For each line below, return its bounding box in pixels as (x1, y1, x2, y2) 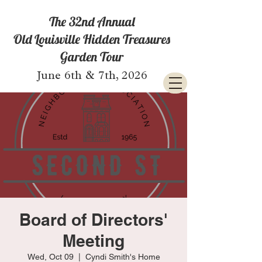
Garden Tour (60, 49, 123, 65)
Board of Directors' (19, 210, 168, 229)
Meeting (63, 231, 125, 250)
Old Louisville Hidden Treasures (13, 31, 170, 47)
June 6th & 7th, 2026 (36, 71, 147, 82)
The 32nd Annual (49, 13, 135, 30)
